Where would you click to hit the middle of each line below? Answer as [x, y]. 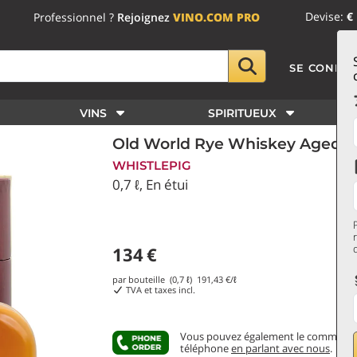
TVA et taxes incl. [159, 290]
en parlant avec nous [280, 348]
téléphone [206, 348]
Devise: [326, 16]
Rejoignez [145, 17]
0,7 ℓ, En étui [150, 184]
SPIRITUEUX [242, 113]
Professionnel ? [76, 17]
